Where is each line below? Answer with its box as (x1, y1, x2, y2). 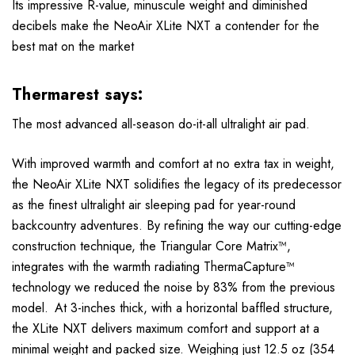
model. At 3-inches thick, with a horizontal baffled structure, (12, 299, 333, 318)
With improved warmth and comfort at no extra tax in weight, (12, 155, 334, 174)
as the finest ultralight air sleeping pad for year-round (12, 196, 296, 215)
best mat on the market (12, 37, 134, 56)
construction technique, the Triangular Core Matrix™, (12, 237, 291, 256)
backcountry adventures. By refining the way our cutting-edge (12, 216, 342, 235)
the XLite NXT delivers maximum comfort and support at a (12, 319, 319, 338)
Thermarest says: (12, 83, 148, 107)
